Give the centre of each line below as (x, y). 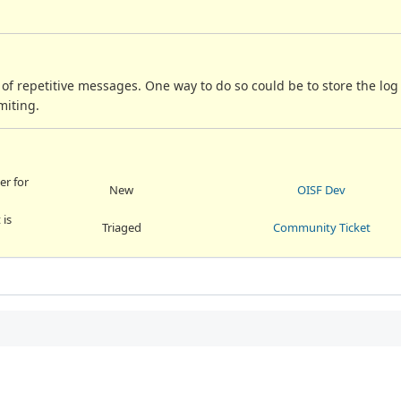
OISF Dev (321, 189)
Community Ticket (321, 227)
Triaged (121, 227)
